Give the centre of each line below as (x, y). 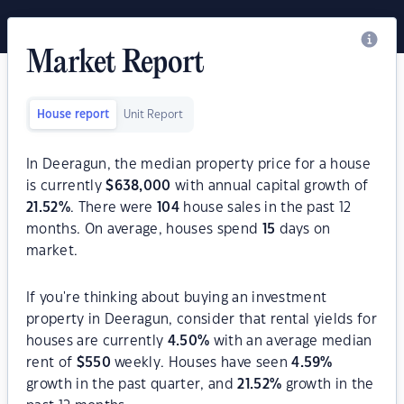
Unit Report (153, 115)
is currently (66, 186)
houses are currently (97, 341)
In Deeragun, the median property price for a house (199, 165)
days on (303, 230)
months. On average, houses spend (144, 230)
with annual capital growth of (270, 186)
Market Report (115, 64)
